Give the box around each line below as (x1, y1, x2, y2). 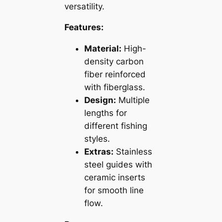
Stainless (113, 147, 152, 157)
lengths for (84, 108, 127, 118)
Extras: (84, 147, 113, 157)
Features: (64, 22, 104, 33)
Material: (84, 44, 121, 54)
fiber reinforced (84, 69, 146, 80)
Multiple (115, 95, 150, 106)
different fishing (84, 121, 147, 131)
